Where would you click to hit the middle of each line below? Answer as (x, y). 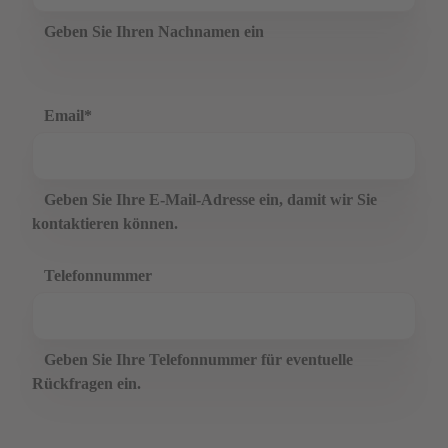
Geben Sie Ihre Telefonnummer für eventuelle (198, 359)
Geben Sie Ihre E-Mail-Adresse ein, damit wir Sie (210, 199)
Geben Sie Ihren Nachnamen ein (154, 31)
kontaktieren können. (105, 223)
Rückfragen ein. (86, 383)
